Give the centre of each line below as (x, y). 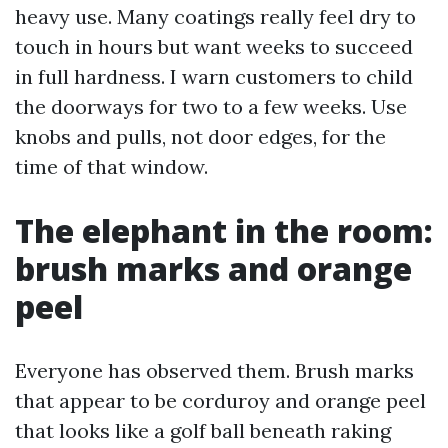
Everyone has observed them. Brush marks (214, 370)
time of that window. (111, 166)
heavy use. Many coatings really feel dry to (215, 16)
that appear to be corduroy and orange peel (220, 400)
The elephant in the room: (224, 230)
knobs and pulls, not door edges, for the (200, 136)
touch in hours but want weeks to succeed (214, 46)
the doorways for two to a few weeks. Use (211, 106)
